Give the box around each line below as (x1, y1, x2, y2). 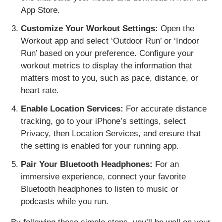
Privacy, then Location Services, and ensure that (20, 129, 201, 139)
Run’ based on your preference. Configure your (20, 49, 194, 58)
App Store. (20, 5, 60, 15)
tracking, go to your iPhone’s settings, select (20, 116, 186, 126)
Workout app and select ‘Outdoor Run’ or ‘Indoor (20, 36, 199, 46)
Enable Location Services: (20, 104, 123, 114)
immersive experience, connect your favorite (20, 172, 186, 182)
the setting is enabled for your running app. (20, 141, 179, 151)
